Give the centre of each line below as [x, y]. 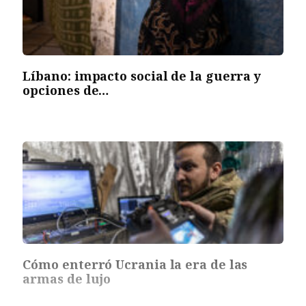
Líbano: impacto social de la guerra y [142, 76]
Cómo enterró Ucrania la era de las [135, 265]
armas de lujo [67, 279]
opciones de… [66, 91]
